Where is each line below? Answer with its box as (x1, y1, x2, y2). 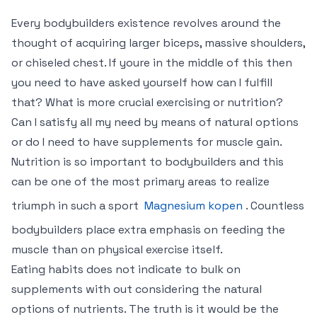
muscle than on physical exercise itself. (11, 242, 223, 257)
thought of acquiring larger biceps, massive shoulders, (11, 35, 305, 50)
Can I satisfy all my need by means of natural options (11, 115, 299, 129)
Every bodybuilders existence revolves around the (11, 16, 281, 30)
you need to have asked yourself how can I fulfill (11, 75, 272, 90)
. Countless (246, 198, 304, 213)
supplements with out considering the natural (11, 282, 262, 296)
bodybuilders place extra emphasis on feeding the (11, 222, 285, 237)
